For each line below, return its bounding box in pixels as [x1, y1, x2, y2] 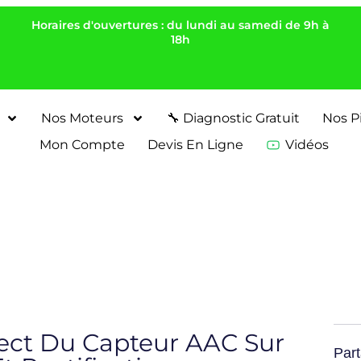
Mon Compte [39, 137, 125, 153]
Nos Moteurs [41, 110, 123, 127]
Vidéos [285, 137, 329, 153]
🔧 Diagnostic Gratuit [167, 110, 300, 127]
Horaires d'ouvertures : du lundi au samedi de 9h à [31, 18, 330, 32]
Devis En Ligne [147, 137, 243, 153]
